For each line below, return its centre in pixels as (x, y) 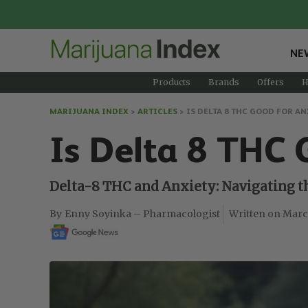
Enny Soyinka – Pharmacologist (142, 213)
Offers (270, 82)
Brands (223, 82)
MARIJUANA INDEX (89, 111)
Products (171, 82)
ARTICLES (157, 111)
